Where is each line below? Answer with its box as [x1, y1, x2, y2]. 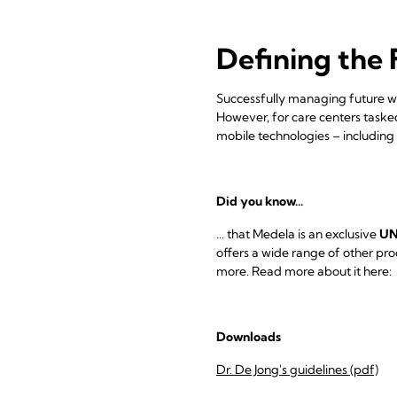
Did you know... [216, 192, 303, 209]
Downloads [216, 328, 281, 345]
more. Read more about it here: [216, 262, 392, 279]
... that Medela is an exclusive [216, 225, 379, 242]
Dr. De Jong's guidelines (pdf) [216, 361, 378, 378]
